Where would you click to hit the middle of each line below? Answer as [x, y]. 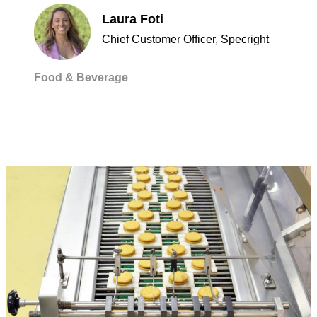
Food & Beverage [81, 77]
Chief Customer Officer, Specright [185, 40]
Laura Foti [133, 19]
